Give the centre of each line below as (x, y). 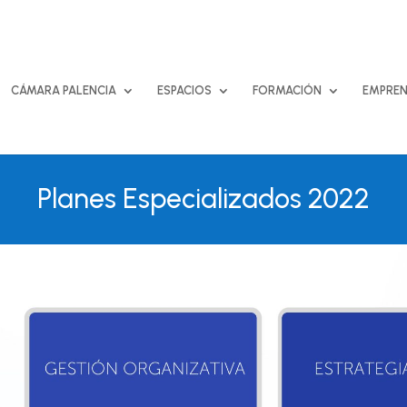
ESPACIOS (184, 90)
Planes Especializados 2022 (203, 199)
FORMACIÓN (287, 90)
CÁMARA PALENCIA (64, 90)
